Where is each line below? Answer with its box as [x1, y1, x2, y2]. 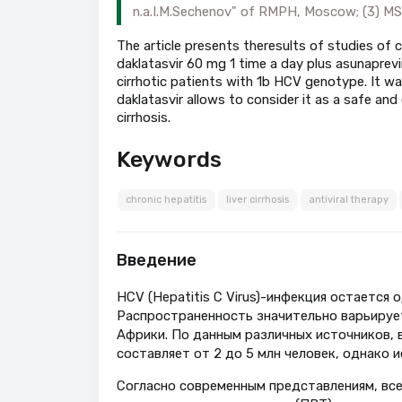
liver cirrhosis [226, 194, 290, 206]
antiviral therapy [308, 194, 389, 206]
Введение [116, 250, 197, 271]
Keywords [116, 146, 222, 173]
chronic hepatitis [126, 194, 207, 206]
